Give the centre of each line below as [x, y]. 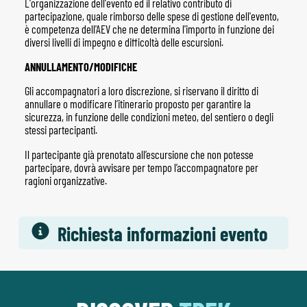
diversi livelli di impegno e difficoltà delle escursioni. [124, 42]
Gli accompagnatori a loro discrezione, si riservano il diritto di [141, 91]
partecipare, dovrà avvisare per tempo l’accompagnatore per [141, 167]
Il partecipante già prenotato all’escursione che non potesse [139, 154]
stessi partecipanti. [61, 130]
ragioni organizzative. [65, 180]
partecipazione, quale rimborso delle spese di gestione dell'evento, [151, 16]
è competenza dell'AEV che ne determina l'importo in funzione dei [149, 29]
